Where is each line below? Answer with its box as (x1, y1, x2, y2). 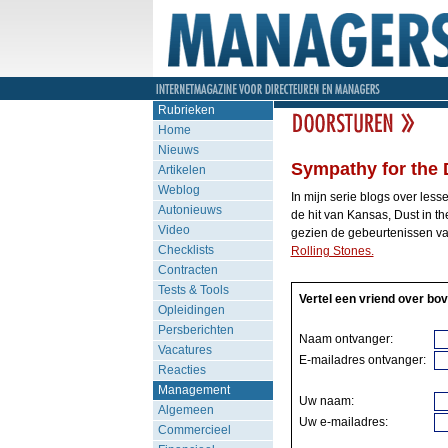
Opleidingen (157, 303, 225, 317)
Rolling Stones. (290, 244, 374, 258)
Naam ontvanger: (298, 332, 393, 346)
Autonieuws (157, 203, 222, 217)
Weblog (157, 183, 200, 197)
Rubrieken (157, 103, 215, 117)
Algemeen (157, 403, 214, 417)
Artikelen (157, 163, 206, 177)
